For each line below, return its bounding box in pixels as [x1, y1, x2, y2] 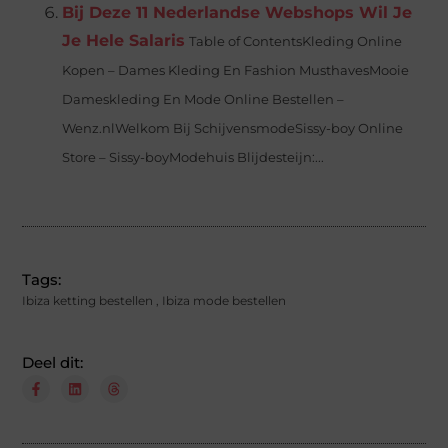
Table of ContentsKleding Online [189, 33, 403, 49]
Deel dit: [22, 352, 84, 372]
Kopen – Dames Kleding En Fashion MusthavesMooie [62, 62, 410, 78]
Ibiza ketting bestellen [22, 292, 154, 308]
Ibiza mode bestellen [162, 292, 287, 308]
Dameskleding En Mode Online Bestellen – [62, 91, 345, 107]
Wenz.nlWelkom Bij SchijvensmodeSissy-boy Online [62, 120, 404, 136]
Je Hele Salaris [62, 30, 186, 50]
